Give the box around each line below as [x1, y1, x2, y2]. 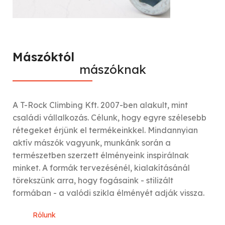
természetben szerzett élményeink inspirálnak [13, 150, 189, 160]
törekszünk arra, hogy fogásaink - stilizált [13, 175, 174, 185]
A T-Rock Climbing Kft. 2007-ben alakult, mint [13, 99, 188, 110]
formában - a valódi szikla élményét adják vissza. [13, 187, 205, 198]
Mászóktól [13, 49, 75, 64]
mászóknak [79, 61, 146, 77]
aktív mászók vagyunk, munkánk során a [13, 137, 171, 148]
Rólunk [33, 210, 56, 219]
